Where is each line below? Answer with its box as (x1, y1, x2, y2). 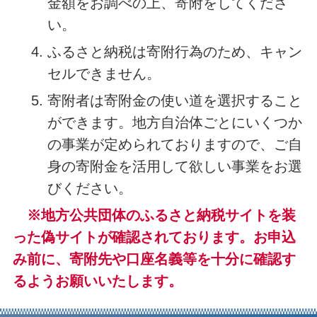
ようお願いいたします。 (26, 273, 183, 289)
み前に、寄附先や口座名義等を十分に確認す (12, 251, 296, 267)
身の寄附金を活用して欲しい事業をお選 (47, 158, 302, 175)
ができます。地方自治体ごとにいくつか (47, 115, 302, 131)
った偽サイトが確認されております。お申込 (12, 229, 296, 246)
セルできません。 (47, 66, 161, 82)
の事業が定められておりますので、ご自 (47, 137, 302, 153)
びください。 (47, 180, 132, 197)
